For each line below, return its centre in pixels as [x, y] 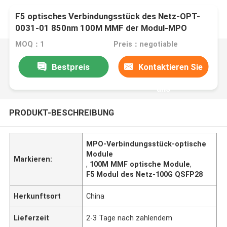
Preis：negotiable [145, 44]
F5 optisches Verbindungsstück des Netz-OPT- [108, 16]
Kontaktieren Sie [171, 67]
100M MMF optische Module [140, 164]
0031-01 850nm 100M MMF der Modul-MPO [101, 28]
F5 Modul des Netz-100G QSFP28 [145, 174]
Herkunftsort [37, 196]
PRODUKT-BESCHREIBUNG [61, 112]
